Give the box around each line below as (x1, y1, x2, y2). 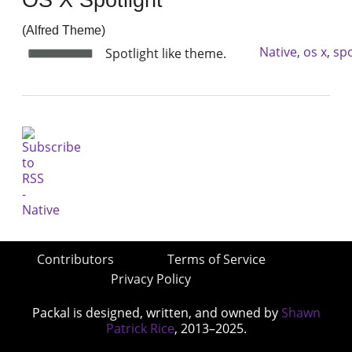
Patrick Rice (105, 320, 174, 338)
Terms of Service (167, 251, 266, 269)
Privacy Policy (111, 270, 191, 288)
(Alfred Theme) (22, 24, 106, 38)
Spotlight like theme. (105, 45, 227, 63)
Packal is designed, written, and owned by (31, 304, 281, 322)
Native (258, 43, 297, 61)
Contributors (36, 251, 114, 269)
